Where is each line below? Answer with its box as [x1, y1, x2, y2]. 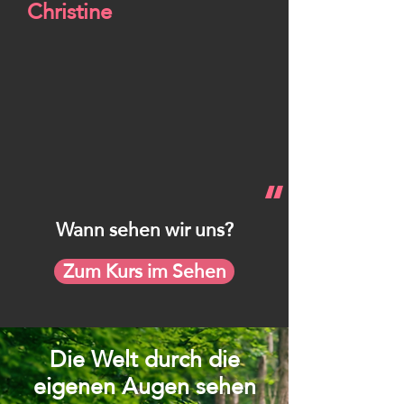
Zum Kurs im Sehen [62, 253, 226, 289]
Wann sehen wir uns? [55, 212, 234, 247]
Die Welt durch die [50, 337, 240, 381]
